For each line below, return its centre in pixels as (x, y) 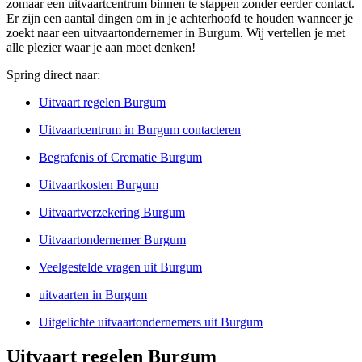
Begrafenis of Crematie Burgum (120, 158)
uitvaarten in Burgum (93, 295)
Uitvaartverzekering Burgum (112, 213)
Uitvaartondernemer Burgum (112, 240)
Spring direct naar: (53, 75)
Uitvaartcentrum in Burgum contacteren (140, 130)
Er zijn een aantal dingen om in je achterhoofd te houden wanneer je (180, 19)
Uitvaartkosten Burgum (99, 185)
